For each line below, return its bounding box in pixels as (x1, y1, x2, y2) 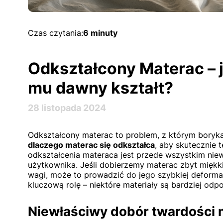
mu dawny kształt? (28, 78, 173, 98)
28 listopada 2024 (28, 103, 106, 113)
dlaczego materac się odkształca (28, 140, 155, 150)
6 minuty (83, 28, 117, 38)
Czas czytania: (28, 28, 83, 38)
